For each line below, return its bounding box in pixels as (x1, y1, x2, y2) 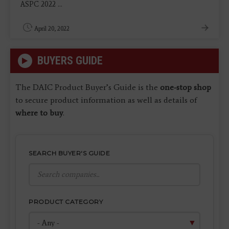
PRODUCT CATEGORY (29, 197, 103, 205)
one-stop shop (160, 82, 211, 92)
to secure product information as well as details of (15, 95, 197, 105)
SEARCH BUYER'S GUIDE (29, 149, 110, 157)
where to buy (15, 107, 63, 118)
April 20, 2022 (34, 25, 70, 32)
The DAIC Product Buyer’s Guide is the (15, 82, 160, 92)
